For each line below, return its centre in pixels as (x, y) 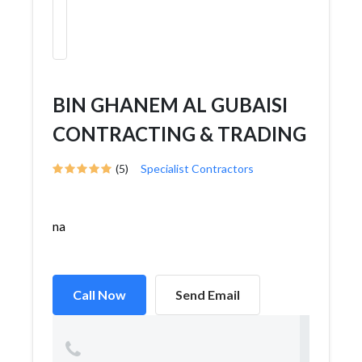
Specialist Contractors (197, 168)
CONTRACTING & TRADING (179, 134)
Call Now (99, 295)
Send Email (208, 295)
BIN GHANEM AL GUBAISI (170, 105)
